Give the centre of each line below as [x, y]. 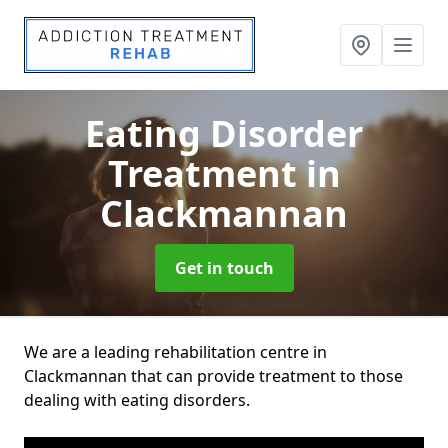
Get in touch [224, 268]
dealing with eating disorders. [137, 400]
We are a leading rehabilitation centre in [175, 352]
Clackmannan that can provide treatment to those [213, 376]
